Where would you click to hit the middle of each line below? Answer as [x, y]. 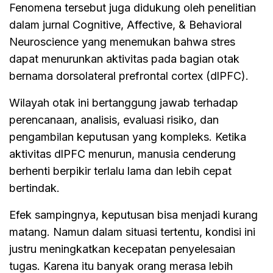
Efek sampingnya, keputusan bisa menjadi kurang [133, 214]
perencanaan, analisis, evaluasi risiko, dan [114, 119]
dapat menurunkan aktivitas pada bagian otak [124, 58]
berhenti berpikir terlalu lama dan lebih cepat [120, 171]
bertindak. [34, 188]
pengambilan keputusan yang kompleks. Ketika [128, 136]
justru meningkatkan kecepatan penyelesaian [122, 249]
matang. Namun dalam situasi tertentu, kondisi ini [132, 232]
